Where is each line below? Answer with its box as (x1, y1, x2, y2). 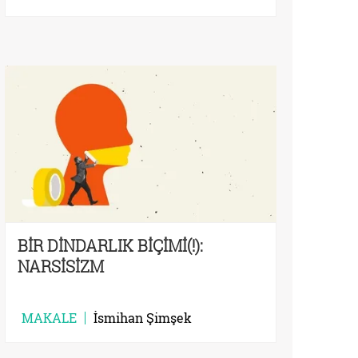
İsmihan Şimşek (93, 309, 192, 327)
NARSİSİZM (18, 256, 104, 277)
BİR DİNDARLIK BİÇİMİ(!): (18, 235, 203, 257)
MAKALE (22, 309, 77, 327)
